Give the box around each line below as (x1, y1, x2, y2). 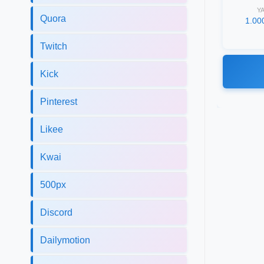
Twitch (40, 41, 67, 51)
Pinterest (40, 96, 77, 107)
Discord (40, 207, 72, 217)
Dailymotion (40, 235, 90, 245)
